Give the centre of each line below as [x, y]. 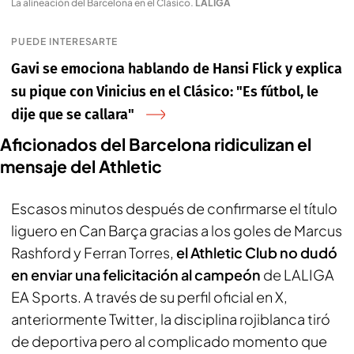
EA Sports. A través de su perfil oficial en [143, 296]
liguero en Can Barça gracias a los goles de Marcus [177, 230]
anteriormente [60, 318]
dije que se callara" [73, 114]
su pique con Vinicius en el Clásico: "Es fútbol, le [165, 91]
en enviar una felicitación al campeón [136, 274]
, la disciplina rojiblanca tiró [242, 318]
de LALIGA [298, 274]
